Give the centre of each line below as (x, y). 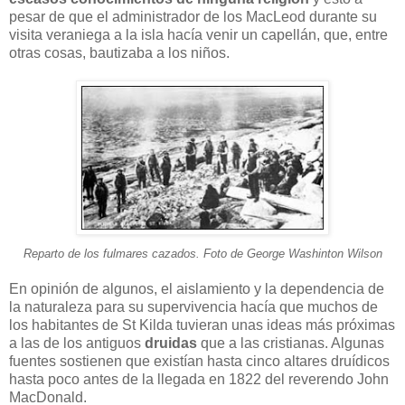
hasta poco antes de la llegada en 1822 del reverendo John (199, 379)
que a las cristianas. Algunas (292, 343)
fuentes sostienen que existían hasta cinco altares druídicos (199, 361)
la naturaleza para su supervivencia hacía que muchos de (193, 306)
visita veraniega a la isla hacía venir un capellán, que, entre (198, 34)
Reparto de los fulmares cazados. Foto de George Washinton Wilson (202, 253)
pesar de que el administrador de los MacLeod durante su (193, 16)
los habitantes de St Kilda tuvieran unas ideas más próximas (202, 325)
